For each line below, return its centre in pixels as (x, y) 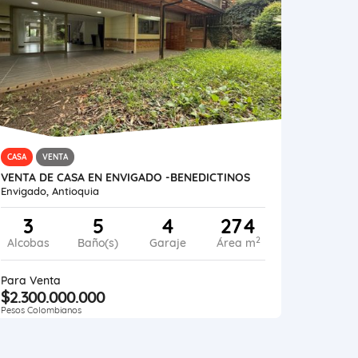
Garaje (168, 243)
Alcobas (28, 243)
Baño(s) (98, 243)
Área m (236, 243)
